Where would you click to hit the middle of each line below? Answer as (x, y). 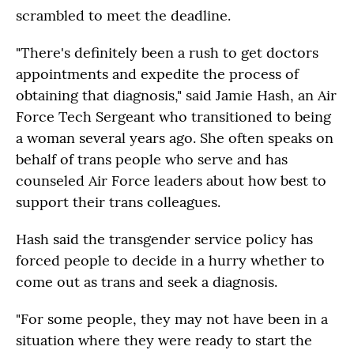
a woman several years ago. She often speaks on (175, 138)
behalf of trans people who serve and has (152, 159)
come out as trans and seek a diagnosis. (147, 282)
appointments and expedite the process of (157, 74)
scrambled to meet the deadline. (123, 15)
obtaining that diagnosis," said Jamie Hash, (157, 95)
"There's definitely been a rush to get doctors (167, 53)
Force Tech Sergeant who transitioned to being (173, 117)
